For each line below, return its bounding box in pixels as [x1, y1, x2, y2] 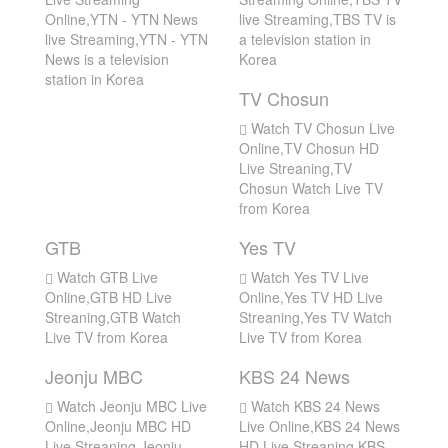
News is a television [45, 49, 169, 69]
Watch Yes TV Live [247, 267, 369, 287]
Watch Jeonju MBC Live [53, 396, 207, 416]
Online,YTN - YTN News [45, 9, 198, 29]
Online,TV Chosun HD [239, 138, 379, 158]
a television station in [239, 29, 371, 49]
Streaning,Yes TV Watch [239, 307, 392, 327]
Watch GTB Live [53, 267, 158, 287]
